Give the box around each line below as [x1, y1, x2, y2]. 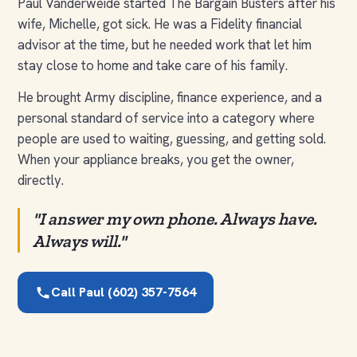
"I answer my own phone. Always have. [33, 208, 317, 229]
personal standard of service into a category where [18, 108, 315, 127]
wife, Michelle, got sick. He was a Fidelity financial [18, 14, 302, 33]
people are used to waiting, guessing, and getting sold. [18, 129, 326, 147]
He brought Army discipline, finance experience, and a [18, 88, 322, 106]
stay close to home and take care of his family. [18, 56, 288, 74]
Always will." [33, 230, 126, 252]
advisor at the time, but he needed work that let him [18, 35, 312, 53]
